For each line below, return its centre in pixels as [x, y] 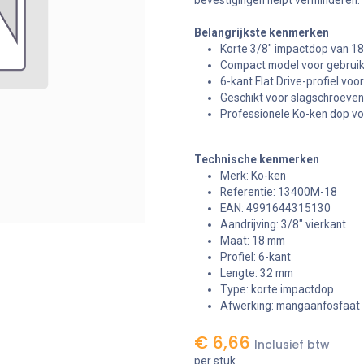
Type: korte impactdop [277, 289]
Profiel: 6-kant [256, 257]
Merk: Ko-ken [253, 175]
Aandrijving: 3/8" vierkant [283, 224]
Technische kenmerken [257, 159]
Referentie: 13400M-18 [279, 192]
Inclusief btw [292, 345]
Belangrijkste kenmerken [262, 32]
